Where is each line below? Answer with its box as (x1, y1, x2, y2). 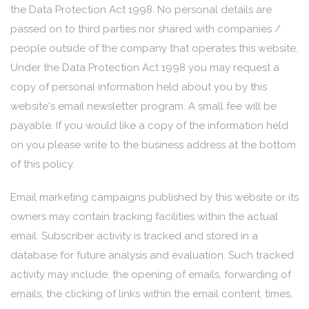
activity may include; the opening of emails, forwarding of (10, 268, 291, 281)
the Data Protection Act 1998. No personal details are (10, 3, 272, 16)
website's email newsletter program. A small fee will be (10, 100, 277, 112)
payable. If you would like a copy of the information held (10, 119, 288, 132)
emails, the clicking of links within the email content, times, (10, 288, 292, 300)
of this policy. (10, 158, 74, 170)
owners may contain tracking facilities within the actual (10, 210, 278, 223)
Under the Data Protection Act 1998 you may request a (10, 61, 279, 74)
